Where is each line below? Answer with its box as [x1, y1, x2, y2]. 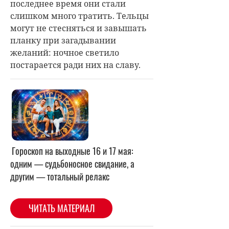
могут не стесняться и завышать [10, 22, 147, 34]
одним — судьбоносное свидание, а [10, 156, 134, 170]
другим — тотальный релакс [10, 169, 109, 183]
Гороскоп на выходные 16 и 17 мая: [12, 144, 133, 157]
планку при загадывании [10, 34, 116, 46]
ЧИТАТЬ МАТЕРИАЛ [28, 201, 95, 215]
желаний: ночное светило [10, 47, 119, 58]
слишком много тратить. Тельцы [10, 10, 149, 21]
